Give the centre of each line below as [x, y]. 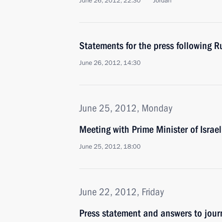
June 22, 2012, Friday [122, 192]
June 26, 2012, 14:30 [110, 63]
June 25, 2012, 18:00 [110, 147]
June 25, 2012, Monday [126, 108]
